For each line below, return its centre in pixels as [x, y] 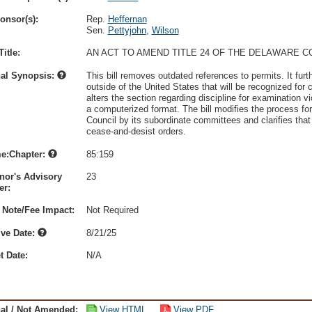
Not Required [112, 210]
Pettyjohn [127, 30]
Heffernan [127, 19]
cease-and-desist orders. [136, 131]
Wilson [165, 30]
